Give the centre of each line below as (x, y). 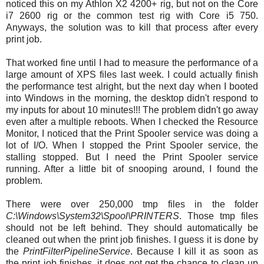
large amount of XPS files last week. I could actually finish (132, 74)
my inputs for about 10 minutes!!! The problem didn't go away (132, 110)
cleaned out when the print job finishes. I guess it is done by (132, 239)
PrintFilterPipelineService (77, 251)
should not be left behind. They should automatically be (132, 227)
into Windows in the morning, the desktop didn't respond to (132, 98)
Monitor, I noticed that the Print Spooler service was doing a (132, 133)
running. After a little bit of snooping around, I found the (132, 169)
